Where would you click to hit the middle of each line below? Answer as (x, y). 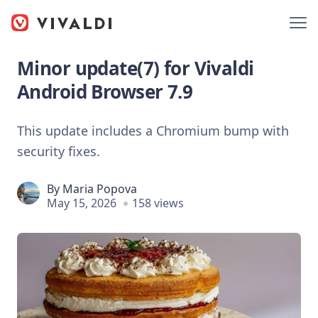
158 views (158, 203)
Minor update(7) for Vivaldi (136, 68)
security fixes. (59, 151)
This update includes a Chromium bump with (153, 130)
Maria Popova (100, 188)
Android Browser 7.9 (105, 92)
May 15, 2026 (82, 203)
